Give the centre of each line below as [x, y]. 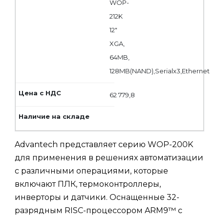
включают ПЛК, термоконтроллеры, [88, 184]
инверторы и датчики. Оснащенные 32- [97, 197]
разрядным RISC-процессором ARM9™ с [99, 210]
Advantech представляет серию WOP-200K [104, 144]
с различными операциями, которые [91, 171]
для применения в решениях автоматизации [109, 157]
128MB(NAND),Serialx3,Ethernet [160, 71]
